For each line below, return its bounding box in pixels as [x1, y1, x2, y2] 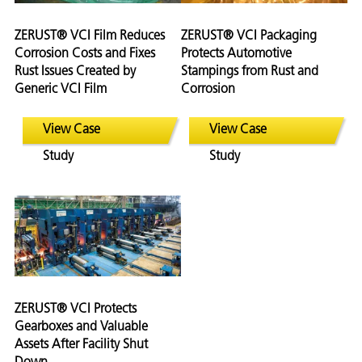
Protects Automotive [181, 47, 292, 61]
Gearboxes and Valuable [15, 320, 148, 334]
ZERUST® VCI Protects [15, 302, 137, 316]
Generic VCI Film [15, 82, 107, 96]
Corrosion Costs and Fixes [15, 47, 155, 61]
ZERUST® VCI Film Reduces [15, 29, 165, 43]
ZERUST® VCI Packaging [181, 29, 317, 43]
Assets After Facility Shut [15, 338, 148, 351]
